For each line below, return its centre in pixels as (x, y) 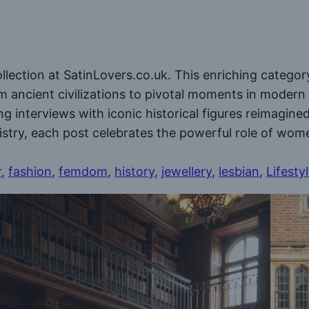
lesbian (239, 172)
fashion (30, 172)
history (134, 172)
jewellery (187, 172)
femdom (83, 172)
